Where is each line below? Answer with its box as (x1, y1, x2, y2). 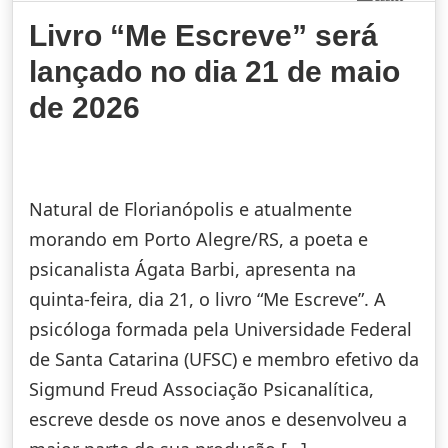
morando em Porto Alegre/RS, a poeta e (29, 226, 368, 251)
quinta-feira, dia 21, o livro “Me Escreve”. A (29, 286, 386, 311)
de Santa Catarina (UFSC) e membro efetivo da (29, 346, 419, 371)
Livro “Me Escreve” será (29, 18, 378, 52)
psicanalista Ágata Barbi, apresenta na (29, 256, 356, 281)
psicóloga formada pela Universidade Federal (29, 316, 412, 341)
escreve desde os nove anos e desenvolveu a (29, 406, 407, 431)
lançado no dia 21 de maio (29, 54, 400, 88)
